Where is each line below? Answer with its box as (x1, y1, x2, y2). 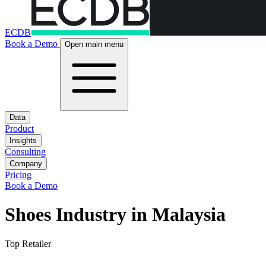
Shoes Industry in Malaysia (5, 204, 226, 226)
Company (9, 159, 42, 168)
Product (5, 123, 34, 134)
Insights (9, 136, 37, 145)
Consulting (5, 147, 46, 157)
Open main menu (65, 40, 123, 49)
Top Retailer (5, 238, 51, 249)
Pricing (5, 170, 31, 180)
